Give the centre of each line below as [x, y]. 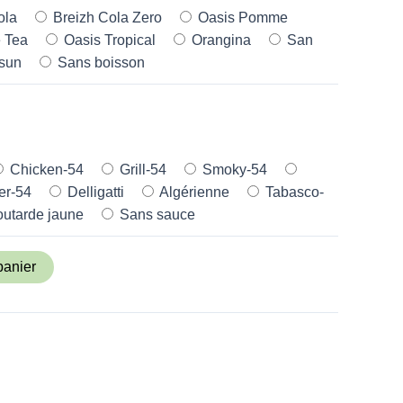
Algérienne [193, 192]
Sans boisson [99, 62]
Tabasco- [293, 192]
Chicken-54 [45, 169]
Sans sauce [156, 214]
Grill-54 [141, 169]
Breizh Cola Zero [106, 17]
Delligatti [94, 192]
